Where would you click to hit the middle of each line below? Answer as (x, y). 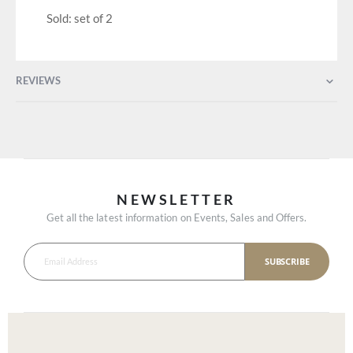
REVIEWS (38, 80)
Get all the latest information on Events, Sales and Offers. (176, 217)
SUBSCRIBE (287, 261)
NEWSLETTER (176, 200)
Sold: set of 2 (79, 19)
